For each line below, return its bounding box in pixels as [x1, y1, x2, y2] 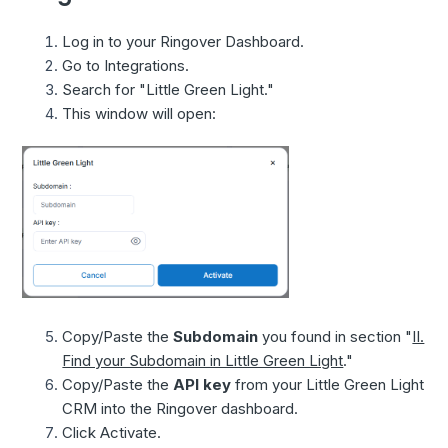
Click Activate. [62, 422, 162, 442]
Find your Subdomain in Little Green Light [62, 350, 344, 370]
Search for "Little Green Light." [62, 80, 275, 100]
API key [173, 374, 232, 394]
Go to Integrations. [62, 56, 190, 76]
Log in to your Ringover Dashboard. [62, 32, 305, 52]
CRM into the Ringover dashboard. [62, 398, 299, 418]
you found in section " [258, 326, 413, 346]
